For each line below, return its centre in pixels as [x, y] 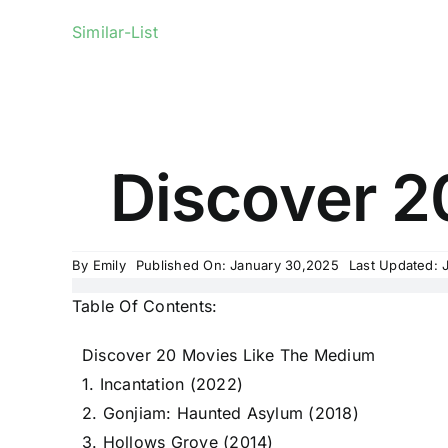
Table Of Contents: [144, 306]
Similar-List [114, 31]
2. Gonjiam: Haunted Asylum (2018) [220, 413]
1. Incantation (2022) [162, 384]
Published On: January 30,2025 [237, 265]
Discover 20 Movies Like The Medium [228, 355]
